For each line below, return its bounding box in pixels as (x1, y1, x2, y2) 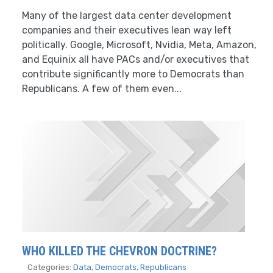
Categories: (27, 262, 73, 272)
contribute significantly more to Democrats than (22, 68, 244, 80)
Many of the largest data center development (22, 9, 232, 21)
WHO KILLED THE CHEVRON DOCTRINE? (22, 243, 217, 258)
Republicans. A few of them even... (22, 82, 182, 94)
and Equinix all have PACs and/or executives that (22, 53, 249, 65)
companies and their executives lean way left (22, 24, 232, 36)
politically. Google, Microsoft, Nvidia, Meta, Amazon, (22, 38, 257, 51)
